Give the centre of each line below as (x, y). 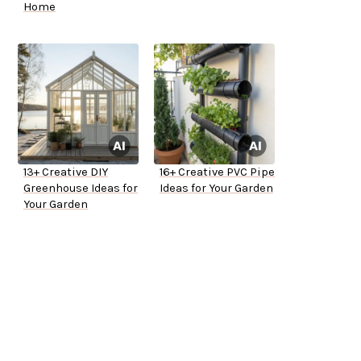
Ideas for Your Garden (216, 189)
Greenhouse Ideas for (81, 189)
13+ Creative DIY (66, 172)
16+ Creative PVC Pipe (217, 172)
